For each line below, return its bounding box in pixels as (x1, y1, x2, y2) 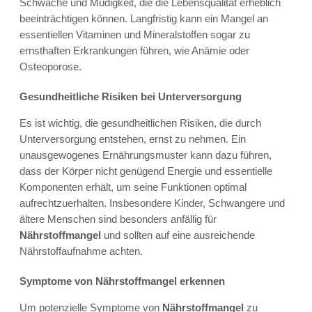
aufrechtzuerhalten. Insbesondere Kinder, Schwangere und (19, 196, 285, 209)
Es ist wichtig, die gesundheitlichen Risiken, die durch (19, 116, 261, 129)
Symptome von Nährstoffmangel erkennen (19, 274, 225, 287)
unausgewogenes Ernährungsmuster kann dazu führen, (19, 148, 272, 161)
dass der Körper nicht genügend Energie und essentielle (19, 164, 272, 177)
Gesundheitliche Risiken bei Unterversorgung (19, 90, 242, 102)
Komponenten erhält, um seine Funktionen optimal (19, 180, 247, 193)
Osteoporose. (19, 60, 81, 72)
